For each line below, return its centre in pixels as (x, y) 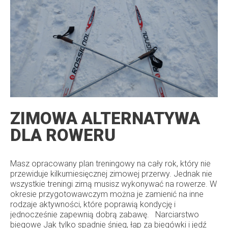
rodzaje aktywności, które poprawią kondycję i (93, 204)
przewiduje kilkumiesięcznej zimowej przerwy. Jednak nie (111, 174)
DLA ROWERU (63, 135)
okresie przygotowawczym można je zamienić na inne (107, 194)
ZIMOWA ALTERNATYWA (105, 118)
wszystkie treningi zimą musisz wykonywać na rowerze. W (113, 184)
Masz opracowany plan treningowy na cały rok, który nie (110, 163)
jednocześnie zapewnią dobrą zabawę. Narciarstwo (105, 214)
